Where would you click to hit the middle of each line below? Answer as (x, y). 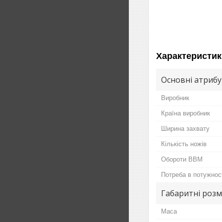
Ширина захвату (185, 128)
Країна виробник (186, 113)
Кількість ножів (184, 144)
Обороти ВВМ (182, 159)
